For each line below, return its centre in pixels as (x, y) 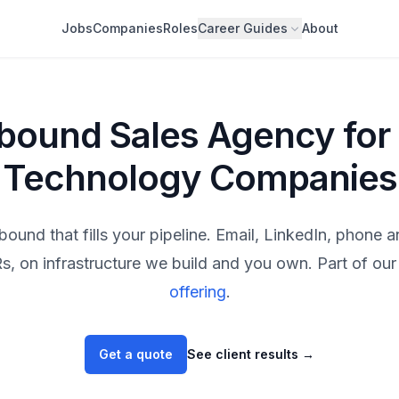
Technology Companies (199, 178)
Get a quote (136, 354)
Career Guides (242, 28)
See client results (244, 354)
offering (197, 292)
